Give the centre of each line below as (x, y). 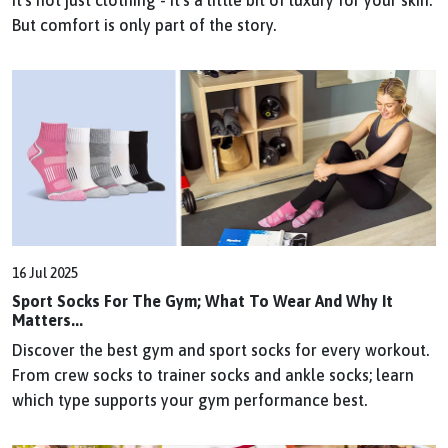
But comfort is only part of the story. (144, 24)
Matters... (47, 320)
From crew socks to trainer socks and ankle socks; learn (213, 375)
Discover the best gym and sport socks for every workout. (220, 350)
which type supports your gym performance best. (189, 400)
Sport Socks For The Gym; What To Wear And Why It (202, 301)
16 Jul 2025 (45, 273)
